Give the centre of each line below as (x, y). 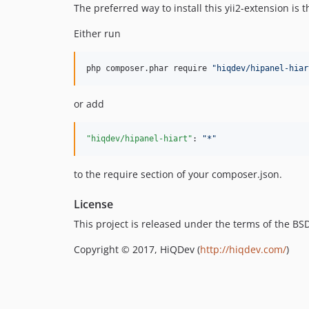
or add (89, 104)
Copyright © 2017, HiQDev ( (137, 250)
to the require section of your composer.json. (178, 175)
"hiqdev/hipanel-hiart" (139, 139)
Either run (97, 34)
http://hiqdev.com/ (243, 250)
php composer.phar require (149, 69)
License (93, 205)
